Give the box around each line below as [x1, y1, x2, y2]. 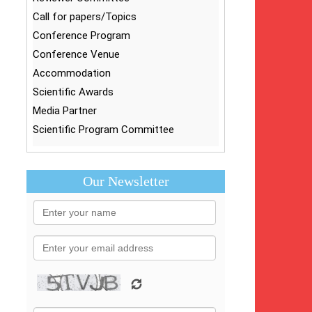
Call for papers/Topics [33, 10, 137, 23]
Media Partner [33, 104, 97, 117]
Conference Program [33, 29, 131, 42]
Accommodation [33, 67, 111, 79]
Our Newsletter [82, 173, 169, 189]
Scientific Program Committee [33, 123, 175, 136]
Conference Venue [33, 48, 120, 61]
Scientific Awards [33, 86, 114, 98]
